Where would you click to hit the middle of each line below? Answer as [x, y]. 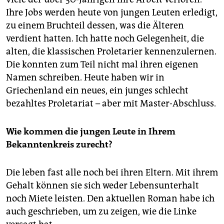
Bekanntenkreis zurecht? [59, 144]
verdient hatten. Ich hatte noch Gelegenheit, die [105, 38]
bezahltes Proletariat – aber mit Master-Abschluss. [111, 103]
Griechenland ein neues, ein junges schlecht [97, 90]
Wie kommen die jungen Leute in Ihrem [91, 131]
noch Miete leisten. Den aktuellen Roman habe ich [110, 198]
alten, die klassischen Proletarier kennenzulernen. [111, 51]
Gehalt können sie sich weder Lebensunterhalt [102, 185]
